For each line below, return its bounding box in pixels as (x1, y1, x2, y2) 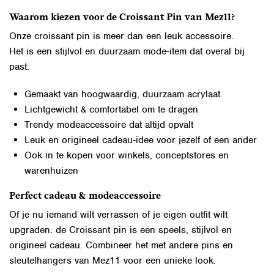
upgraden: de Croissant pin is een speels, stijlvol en (9, 223, 232, 236)
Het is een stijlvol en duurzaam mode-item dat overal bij (9, 45, 245, 57)
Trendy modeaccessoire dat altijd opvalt (24, 118, 193, 131)
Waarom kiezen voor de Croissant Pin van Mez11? (9, 12, 235, 23)
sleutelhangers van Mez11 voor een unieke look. (9, 254, 216, 267)
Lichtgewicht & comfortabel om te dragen (24, 103, 198, 116)
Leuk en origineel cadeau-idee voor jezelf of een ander (24, 133, 257, 146)
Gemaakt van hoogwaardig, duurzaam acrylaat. (24, 87, 223, 100)
